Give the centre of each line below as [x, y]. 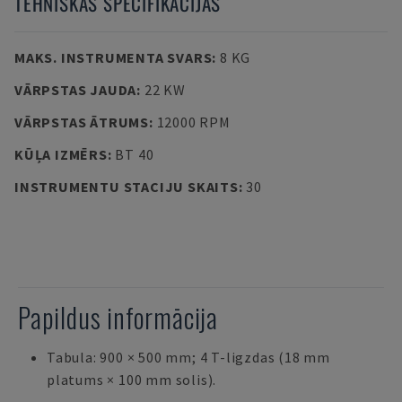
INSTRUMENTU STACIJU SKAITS [127, 187]
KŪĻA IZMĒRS [61, 154]
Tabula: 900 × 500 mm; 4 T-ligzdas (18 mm [188, 357]
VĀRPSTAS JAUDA [76, 90]
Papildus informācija [118, 317]
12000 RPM [193, 122]
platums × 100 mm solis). [132, 380]
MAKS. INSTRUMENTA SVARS [114, 57]
